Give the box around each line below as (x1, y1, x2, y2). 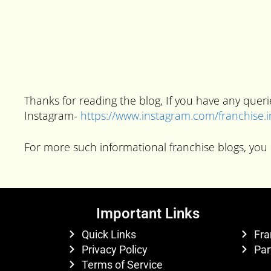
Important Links (96, 204, 200, 222)
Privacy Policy (81, 243, 148, 256)
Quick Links (81, 227, 136, 241)
